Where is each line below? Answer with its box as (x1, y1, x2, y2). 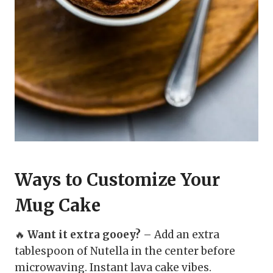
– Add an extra (141, 228, 219, 242)
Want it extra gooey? (27, 228, 141, 242)
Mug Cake (15, 194, 101, 217)
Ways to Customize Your (15, 169, 220, 191)
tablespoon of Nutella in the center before (15, 244, 235, 258)
